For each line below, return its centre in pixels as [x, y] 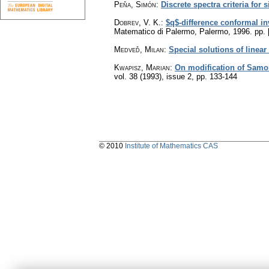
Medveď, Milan [139, 49]
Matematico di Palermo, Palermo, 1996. [184, 31]
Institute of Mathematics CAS [171, 146]
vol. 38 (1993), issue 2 [153, 76]
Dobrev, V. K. [138, 22]
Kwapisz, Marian [142, 67]
